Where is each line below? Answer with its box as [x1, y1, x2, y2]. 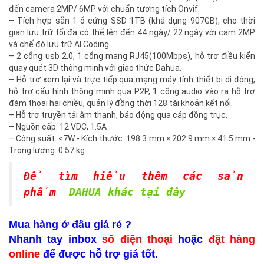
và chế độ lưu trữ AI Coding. [9, 39, 111, 49]
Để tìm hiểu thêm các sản [24, 170, 243, 183]
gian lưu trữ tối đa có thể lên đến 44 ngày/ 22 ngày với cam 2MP [9, 28, 255, 38]
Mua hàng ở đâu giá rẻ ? [9, 219, 131, 231]
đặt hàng [208, 233, 255, 246]
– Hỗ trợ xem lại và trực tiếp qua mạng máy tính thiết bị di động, [9, 75, 255, 85]
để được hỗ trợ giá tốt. [40, 248, 158, 260]
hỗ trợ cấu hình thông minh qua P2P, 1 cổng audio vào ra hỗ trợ [9, 87, 255, 97]
